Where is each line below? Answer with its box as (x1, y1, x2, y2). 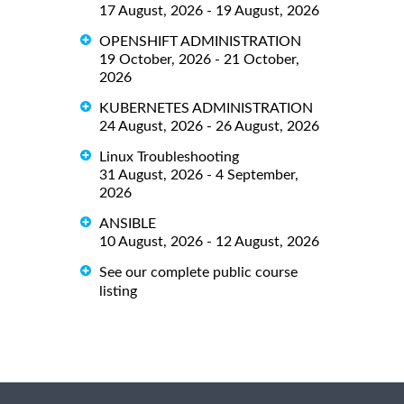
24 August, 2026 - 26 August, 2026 (99, 119, 319, 133)
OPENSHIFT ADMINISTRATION (99, 34, 301, 50)
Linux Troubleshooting (99, 149, 239, 164)
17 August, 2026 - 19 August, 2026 (99, 4, 319, 19)
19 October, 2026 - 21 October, (99, 52, 299, 68)
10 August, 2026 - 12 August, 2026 (99, 234, 319, 249)
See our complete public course (99, 264, 298, 280)
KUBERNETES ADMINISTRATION (99, 101, 313, 115)
